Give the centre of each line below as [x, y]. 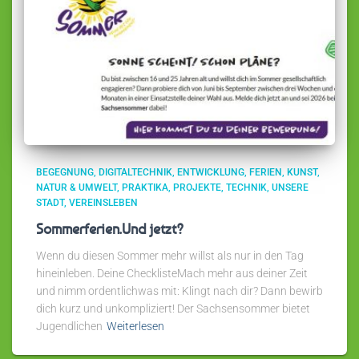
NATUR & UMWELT [77, 188]
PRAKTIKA [145, 188]
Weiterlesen [135, 327]
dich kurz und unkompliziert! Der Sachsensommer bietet [173, 309]
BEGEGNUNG [65, 173]
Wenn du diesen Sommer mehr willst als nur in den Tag [170, 256]
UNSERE [290, 188]
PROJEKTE [197, 188]
